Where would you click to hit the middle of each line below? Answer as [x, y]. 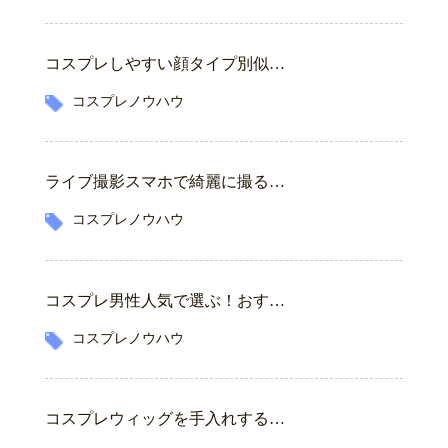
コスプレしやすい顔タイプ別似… [164, 63]
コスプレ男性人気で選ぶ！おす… [164, 300]
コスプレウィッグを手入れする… [164, 419]
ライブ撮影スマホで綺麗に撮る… [164, 182]
